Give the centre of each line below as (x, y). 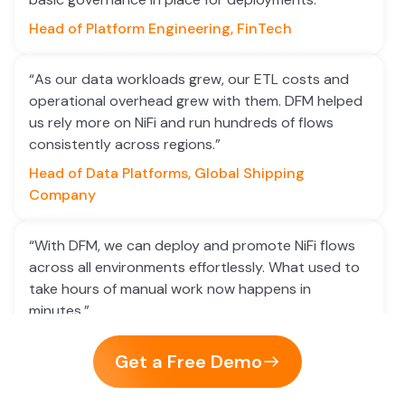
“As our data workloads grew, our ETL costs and (189, 79)
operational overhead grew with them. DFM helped (196, 101)
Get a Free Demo (188, 362)
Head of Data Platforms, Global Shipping (167, 173)
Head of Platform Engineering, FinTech (160, 28)
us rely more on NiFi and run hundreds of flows (181, 122)
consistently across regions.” (125, 144)
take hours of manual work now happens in (170, 289)
